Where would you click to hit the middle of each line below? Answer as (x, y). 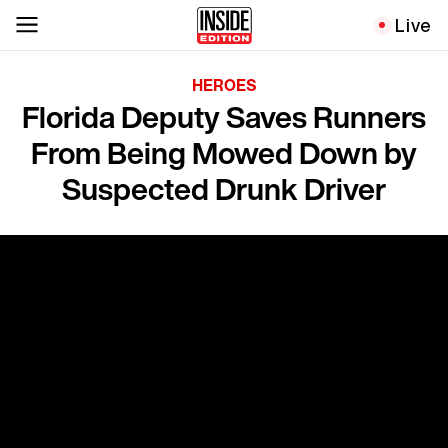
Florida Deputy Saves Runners (224, 117)
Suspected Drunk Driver (224, 189)
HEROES (224, 85)
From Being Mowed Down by (224, 153)
